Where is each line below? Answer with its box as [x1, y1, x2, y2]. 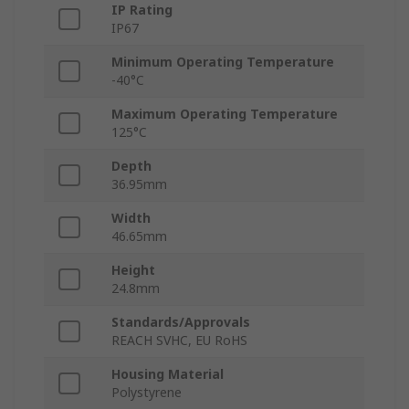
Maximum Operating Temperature [111, 105, 338, 123]
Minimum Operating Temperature [111, 53, 334, 71]
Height [111, 261, 155, 279]
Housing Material [111, 365, 224, 383]
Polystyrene [111, 383, 182, 402]
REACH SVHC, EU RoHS [111, 331, 247, 350]
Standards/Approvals [111, 313, 250, 331]
